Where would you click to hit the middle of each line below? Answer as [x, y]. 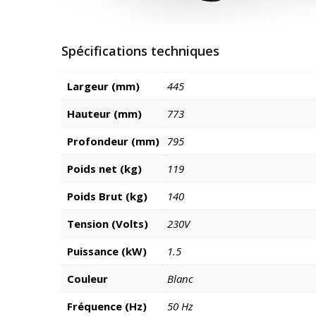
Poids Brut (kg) [107, 196]
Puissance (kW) [107, 251]
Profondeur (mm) [113, 141]
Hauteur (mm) [104, 114]
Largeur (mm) [103, 86]
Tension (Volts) [108, 224]
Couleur [87, 279]
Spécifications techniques [140, 51]
